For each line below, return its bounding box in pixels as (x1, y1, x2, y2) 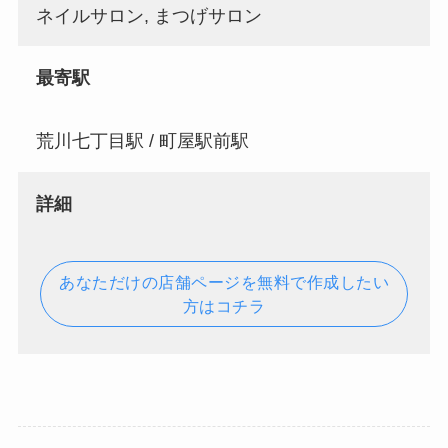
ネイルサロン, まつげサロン (35, 5, 262, 26)
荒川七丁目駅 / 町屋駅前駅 (35, 131, 249, 152)
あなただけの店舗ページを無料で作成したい (59, 272, 389, 291)
